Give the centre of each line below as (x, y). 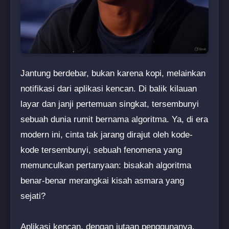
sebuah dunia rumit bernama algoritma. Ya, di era (114, 119)
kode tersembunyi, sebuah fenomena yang (101, 150)
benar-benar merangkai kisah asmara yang (102, 180)
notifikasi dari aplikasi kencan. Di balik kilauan (109, 88)
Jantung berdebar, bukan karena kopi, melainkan (113, 73)
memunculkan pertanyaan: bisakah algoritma (106, 165)
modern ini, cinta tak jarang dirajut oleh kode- (107, 134)
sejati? (33, 196)
